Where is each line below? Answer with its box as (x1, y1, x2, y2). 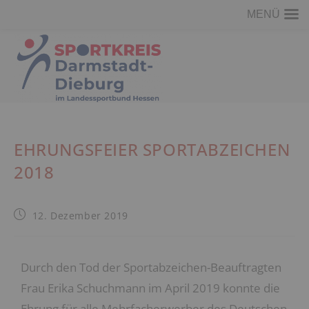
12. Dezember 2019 (32, 209, 128, 222)
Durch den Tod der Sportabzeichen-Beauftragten (21, 259, 281, 275)
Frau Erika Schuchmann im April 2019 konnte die (21, 280, 280, 296)
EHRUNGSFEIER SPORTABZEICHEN (14, 138, 290, 161)
